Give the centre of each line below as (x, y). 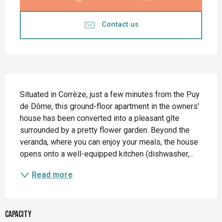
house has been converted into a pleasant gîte (100, 118)
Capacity (18, 214)
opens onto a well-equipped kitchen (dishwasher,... (107, 154)
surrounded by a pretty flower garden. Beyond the (105, 130)
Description (32, 83)
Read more (52, 174)
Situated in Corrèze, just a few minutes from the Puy (110, 94)
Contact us (120, 25)
